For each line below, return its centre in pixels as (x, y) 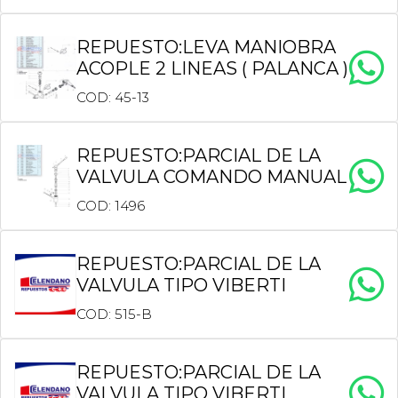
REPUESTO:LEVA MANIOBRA (206, 47)
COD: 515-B (114, 314)
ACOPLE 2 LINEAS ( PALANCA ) (212, 68)
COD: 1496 (111, 206)
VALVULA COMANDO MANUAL (211, 177)
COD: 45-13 (113, 97)
